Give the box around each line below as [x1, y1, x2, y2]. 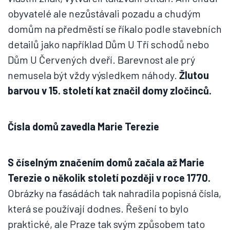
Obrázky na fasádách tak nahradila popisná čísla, [8, 187, 221, 199]
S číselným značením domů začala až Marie [8, 156, 204, 168]
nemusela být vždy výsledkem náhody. [8, 69, 179, 81]
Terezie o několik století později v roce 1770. [8, 171, 210, 184]
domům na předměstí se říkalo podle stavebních [8, 23, 222, 35]
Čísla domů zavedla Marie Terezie [8, 120, 159, 132]
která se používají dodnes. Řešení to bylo [8, 202, 188, 215]
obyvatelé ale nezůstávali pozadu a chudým [8, 7, 201, 20]
